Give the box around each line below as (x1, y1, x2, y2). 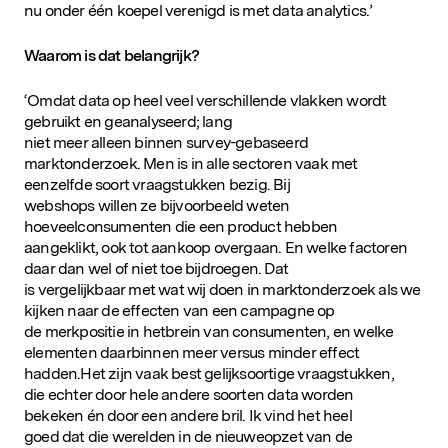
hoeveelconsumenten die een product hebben (24, 216, 338, 236)
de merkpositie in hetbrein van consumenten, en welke (24, 321, 394, 341)
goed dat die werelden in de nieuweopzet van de (24, 426, 353, 446)
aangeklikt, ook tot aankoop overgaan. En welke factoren (24, 237, 408, 257)
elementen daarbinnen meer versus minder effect (24, 342, 360, 362)
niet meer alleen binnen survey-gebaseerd (24, 132, 308, 152)
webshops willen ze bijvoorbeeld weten (24, 195, 290, 215)
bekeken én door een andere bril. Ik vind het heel (24, 405, 352, 425)
